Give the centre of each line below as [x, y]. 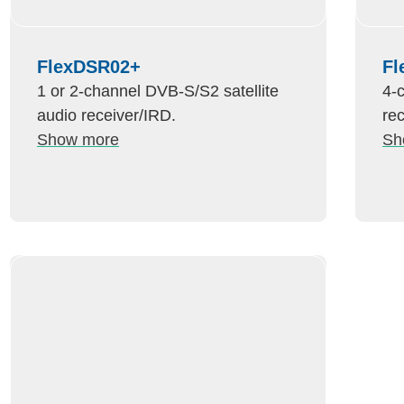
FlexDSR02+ [89, 67]
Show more [78, 140]
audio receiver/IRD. [106, 115]
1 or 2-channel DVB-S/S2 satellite [158, 91]
